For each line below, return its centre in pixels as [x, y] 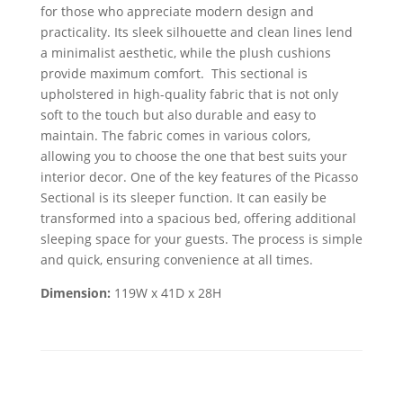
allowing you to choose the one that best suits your [193, 157]
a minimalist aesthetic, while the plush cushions [185, 53]
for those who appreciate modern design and [177, 12]
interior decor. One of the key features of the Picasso [199, 177]
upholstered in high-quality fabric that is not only [189, 94]
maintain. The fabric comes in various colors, [175, 136]
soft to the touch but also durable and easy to [178, 115]
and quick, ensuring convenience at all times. [176, 260]
